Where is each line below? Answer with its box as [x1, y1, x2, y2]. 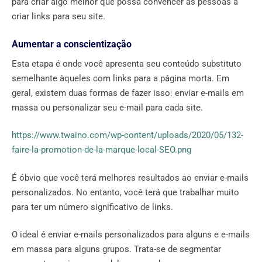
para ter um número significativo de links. [12, 201, 173, 212]
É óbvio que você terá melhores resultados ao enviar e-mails [12, 172, 249, 183]
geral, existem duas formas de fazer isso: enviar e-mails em [12, 87, 244, 98]
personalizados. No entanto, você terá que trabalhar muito [12, 187, 239, 198]
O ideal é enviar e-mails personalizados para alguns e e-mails [12, 229, 250, 240]
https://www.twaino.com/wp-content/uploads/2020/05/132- [12, 130, 243, 141]
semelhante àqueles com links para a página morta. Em [12, 73, 229, 84]
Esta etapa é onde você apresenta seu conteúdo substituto [12, 58, 242, 69]
